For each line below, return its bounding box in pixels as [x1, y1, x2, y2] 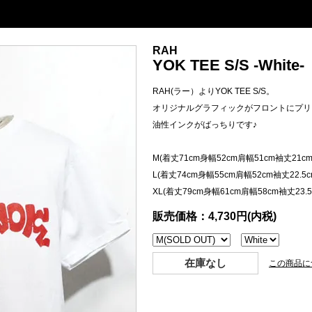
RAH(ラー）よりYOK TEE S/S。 [153, 86, 274, 96]
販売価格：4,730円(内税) [153, 210, 276, 222]
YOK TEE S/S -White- [153, 56, 304, 75]
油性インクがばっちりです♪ [153, 119, 257, 130]
